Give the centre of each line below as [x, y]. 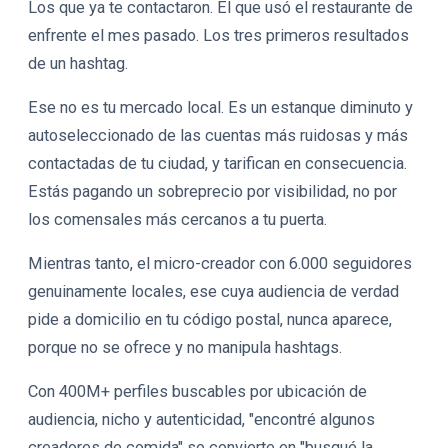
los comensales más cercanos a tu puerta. [177, 219]
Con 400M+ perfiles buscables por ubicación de [197, 391]
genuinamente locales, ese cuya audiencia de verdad [213, 291]
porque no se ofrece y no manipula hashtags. [185, 347]
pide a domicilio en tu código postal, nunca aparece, [210, 319]
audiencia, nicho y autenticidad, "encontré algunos [201, 419]
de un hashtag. [78, 63]
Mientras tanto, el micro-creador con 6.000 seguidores [220, 263]
